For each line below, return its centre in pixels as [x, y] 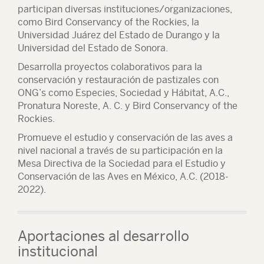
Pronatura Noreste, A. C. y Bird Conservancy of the [128, 106]
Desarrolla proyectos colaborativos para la [110, 67]
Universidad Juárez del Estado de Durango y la [119, 35]
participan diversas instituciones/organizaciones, [125, 9]
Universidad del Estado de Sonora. [93, 48]
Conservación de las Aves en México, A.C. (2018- [123, 176]
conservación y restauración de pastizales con [118, 80]
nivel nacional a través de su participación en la [120, 151]
